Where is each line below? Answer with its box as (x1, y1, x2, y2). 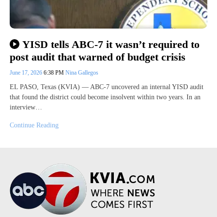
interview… (10, 104, 42, 111)
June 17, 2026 (10, 69, 44, 77)
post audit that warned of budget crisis (10, 51, 186, 63)
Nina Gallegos (65, 69, 98, 77)
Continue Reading (10, 122, 59, 129)
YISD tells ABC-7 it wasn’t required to (22, 38, 200, 51)
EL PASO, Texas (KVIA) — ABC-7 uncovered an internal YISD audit (10, 83, 203, 91)
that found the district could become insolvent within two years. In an (10, 93, 201, 101)
